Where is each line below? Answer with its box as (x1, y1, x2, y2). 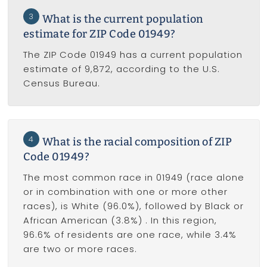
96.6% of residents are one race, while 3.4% (23, 228, 237, 241)
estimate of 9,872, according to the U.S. (23, 63, 220, 76)
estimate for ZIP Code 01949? (23, 27, 176, 41)
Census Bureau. (23, 77, 100, 90)
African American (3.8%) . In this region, (23, 213, 217, 226)
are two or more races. (23, 242, 137, 255)
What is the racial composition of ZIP (42, 135, 232, 148)
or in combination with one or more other (23, 185, 228, 198)
